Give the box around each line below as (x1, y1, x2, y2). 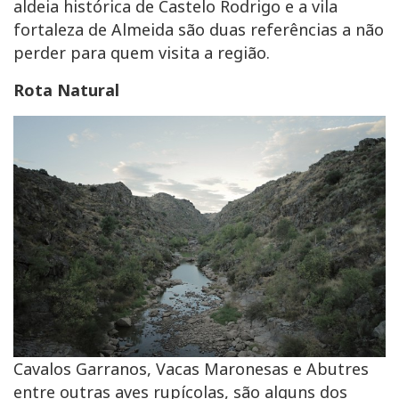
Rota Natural (13, 78, 119, 101)
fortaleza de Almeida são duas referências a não (13, 18, 384, 40)
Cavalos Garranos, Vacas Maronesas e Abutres (13, 358, 369, 380)
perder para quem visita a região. (13, 41, 270, 63)
